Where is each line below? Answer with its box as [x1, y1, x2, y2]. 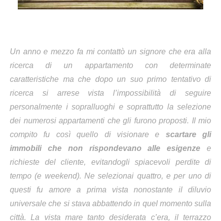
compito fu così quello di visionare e [10, 130, 166, 139]
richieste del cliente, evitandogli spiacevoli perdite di [10, 158, 211, 167]
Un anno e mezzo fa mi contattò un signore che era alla [10, 47, 211, 56]
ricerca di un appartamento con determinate [10, 61, 211, 70]
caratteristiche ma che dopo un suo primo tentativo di [10, 75, 211, 84]
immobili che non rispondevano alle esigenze [10, 144, 201, 153]
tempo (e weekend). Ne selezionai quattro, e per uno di [10, 172, 211, 181]
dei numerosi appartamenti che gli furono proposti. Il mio [10, 116, 211, 125]
